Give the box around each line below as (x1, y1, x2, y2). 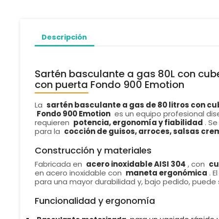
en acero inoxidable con (34, 168, 124, 178)
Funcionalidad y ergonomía (34, 195, 155, 207)
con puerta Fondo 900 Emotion (34, 78, 184, 92)
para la (34, 126, 62, 137)
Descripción (42, 32, 88, 42)
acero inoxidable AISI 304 (86, 159, 186, 170)
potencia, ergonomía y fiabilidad (73, 117, 203, 128)
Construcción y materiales (34, 144, 152, 157)
